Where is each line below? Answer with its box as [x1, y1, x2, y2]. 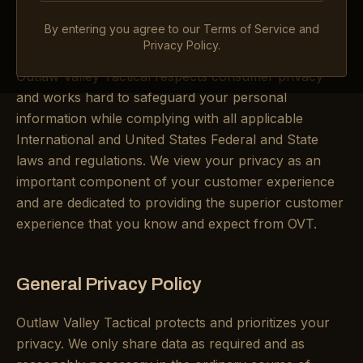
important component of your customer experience [16, 173, 335, 190]
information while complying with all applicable [16, 110, 303, 126]
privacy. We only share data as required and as [16, 335, 305, 352]
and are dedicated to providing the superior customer [16, 194, 344, 211]
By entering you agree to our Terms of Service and [44, 22, 319, 36]
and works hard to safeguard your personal [16, 89, 287, 105]
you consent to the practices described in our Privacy [16, 10, 347, 26]
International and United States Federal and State [16, 131, 318, 147]
